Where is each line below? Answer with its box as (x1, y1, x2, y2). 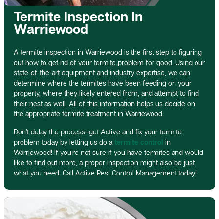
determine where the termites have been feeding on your (14, 79, 192, 88)
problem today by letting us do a (14, 138, 114, 147)
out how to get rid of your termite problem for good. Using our (14, 58, 205, 67)
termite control (114, 138, 163, 147)
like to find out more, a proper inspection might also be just (14, 158, 195, 167)
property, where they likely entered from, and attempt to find (14, 89, 199, 98)
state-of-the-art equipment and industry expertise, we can (14, 68, 190, 77)
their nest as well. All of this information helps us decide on (14, 99, 195, 108)
